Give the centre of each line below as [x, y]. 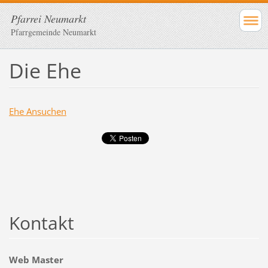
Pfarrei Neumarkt [48, 19]
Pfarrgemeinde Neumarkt [54, 32]
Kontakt [41, 223]
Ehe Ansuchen [37, 111]
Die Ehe [45, 70]
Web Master [36, 260]
